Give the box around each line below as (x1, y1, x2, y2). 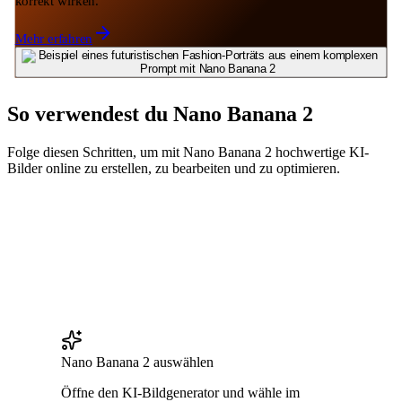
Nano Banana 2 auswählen (61, 354, 214, 370)
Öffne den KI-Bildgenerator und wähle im (61, 384, 300, 400)
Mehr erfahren (14, 31, 93, 47)
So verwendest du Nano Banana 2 (7, 101, 313, 126)
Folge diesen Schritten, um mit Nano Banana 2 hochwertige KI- (7, 144, 369, 160)
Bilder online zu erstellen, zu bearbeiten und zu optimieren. (7, 160, 340, 176)
